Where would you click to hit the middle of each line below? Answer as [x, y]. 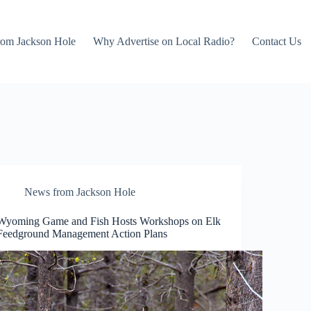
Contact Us [277, 41]
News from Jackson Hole [80, 192]
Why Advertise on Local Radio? [164, 41]
